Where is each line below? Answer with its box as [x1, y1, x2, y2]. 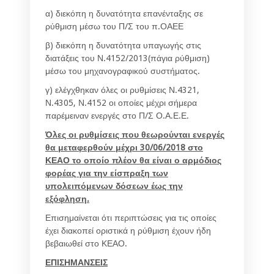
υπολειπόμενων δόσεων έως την [45, 180, 183, 191]
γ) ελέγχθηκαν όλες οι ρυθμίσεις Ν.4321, [45, 84, 199, 95]
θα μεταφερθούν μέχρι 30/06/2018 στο [45, 142, 203, 152]
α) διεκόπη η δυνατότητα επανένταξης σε [45, 8, 203, 18]
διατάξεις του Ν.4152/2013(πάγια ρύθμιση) [45, 53, 210, 63]
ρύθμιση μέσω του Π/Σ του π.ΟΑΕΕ [45, 21, 183, 31]
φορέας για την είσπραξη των [45, 168, 168, 178]
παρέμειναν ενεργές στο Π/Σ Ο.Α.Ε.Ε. [45, 110, 189, 120]
